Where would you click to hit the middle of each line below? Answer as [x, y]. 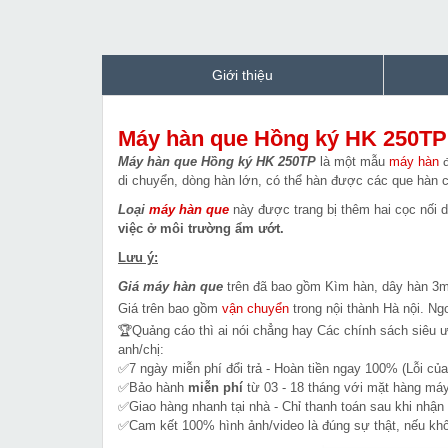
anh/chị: [141, 350]
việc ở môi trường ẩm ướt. [201, 229]
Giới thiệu [242, 75]
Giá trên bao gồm [170, 309]
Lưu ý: [138, 258]
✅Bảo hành [153, 388]
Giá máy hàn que [170, 287]
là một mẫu [352, 162]
